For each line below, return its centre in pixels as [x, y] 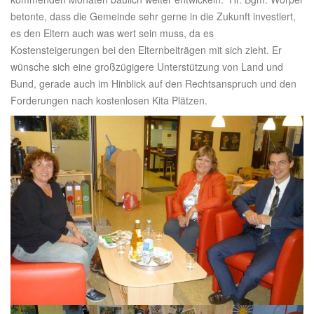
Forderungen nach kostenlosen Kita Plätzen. [109, 100]
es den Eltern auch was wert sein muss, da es [112, 33]
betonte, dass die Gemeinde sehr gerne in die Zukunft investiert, [153, 16]
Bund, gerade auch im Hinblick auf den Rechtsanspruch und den [153, 83]
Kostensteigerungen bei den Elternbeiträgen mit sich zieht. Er [146, 50]
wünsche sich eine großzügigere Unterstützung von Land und [147, 67]
